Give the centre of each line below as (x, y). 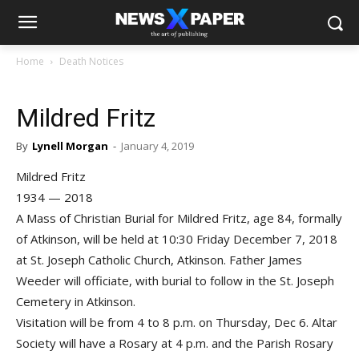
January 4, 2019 (157, 146)
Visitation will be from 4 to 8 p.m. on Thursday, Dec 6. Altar (177, 322)
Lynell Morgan (70, 146)
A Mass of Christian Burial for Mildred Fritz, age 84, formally (179, 218)
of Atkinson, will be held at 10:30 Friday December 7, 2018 (177, 239)
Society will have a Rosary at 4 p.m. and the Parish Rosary (175, 343)
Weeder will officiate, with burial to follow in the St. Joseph (175, 280)
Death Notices (91, 61)
